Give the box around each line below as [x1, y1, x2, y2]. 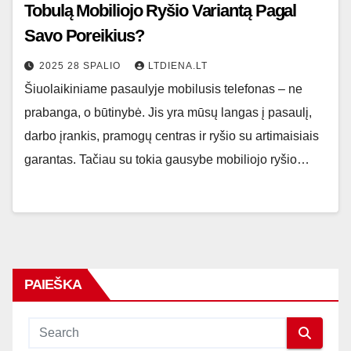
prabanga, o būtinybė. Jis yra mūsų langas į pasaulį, [24, 106, 312, 119]
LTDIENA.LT [148, 60, 208, 71]
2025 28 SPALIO [39, 60, 124, 71]
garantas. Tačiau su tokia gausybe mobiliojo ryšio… [24, 153, 309, 166]
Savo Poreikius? [24, 26, 144, 45]
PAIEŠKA [24, 277, 81, 292]
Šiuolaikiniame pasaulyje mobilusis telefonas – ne [24, 82, 302, 96]
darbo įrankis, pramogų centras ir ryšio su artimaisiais [24, 129, 319, 143]
